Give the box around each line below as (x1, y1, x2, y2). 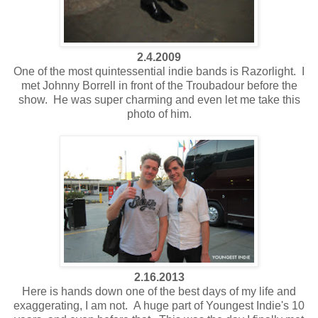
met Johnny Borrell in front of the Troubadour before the (21, 79, 297, 92)
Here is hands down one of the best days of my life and (22, 285, 296, 297)
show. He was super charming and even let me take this (18, 93, 300, 106)
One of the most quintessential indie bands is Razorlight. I (13, 65, 305, 77)
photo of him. (126, 107, 192, 120)
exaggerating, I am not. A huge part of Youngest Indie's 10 (13, 299, 305, 312)
